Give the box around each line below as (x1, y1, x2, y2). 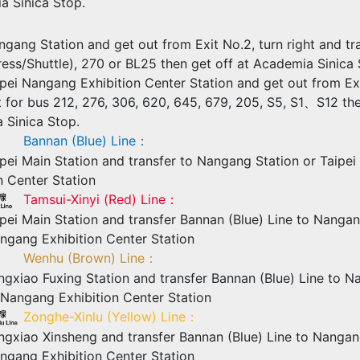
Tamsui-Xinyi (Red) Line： (23, 190, 178, 207)
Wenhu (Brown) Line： (23, 249, 157, 266)
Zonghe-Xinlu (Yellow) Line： (23, 308, 198, 325)
